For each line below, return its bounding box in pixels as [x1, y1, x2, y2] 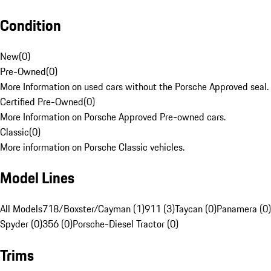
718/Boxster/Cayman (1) [42, 201, 145, 217]
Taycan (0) [175, 201, 217, 217]
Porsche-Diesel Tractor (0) [73, 217, 178, 232]
